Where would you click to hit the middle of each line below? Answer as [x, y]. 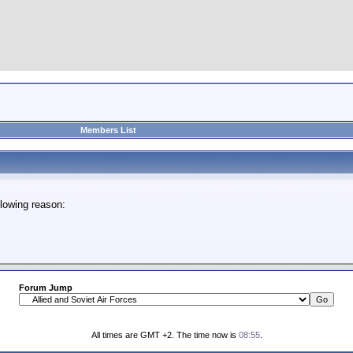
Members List [108, 130]
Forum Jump [46, 288]
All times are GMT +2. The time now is [165, 335]
